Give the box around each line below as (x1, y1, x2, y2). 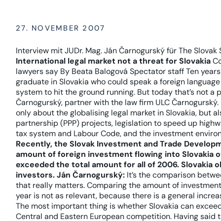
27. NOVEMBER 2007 (16, 23, 106, 33)
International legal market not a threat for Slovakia (16, 56, 211, 66)
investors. (16, 170, 55, 180)
